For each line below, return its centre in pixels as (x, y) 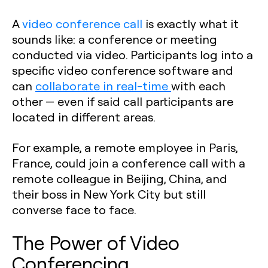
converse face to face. (74, 209)
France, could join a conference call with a (129, 163)
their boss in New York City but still (109, 194)
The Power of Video (96, 242)
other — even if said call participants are (123, 101)
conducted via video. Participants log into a (133, 54)
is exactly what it (191, 23)
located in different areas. (84, 117)
